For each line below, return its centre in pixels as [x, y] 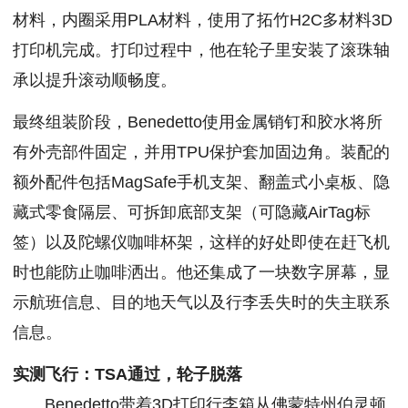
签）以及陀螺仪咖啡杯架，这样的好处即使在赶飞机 [201, 242]
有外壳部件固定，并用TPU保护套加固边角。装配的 [201, 152]
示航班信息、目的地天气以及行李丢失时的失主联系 [201, 302]
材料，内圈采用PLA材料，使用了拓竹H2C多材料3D [203, 20]
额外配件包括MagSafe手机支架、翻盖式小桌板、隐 [201, 182]
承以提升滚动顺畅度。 [95, 81]
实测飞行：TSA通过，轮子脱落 [127, 374]
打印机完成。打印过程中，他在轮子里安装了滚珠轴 [201, 51]
